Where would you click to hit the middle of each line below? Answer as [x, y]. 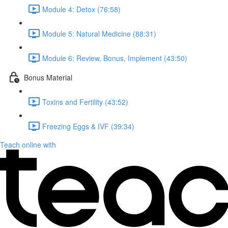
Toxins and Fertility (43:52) [85, 102]
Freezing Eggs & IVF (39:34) [88, 126]
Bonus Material [48, 77]
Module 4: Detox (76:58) [81, 9]
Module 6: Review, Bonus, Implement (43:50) [115, 58]
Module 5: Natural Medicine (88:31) [99, 33]
